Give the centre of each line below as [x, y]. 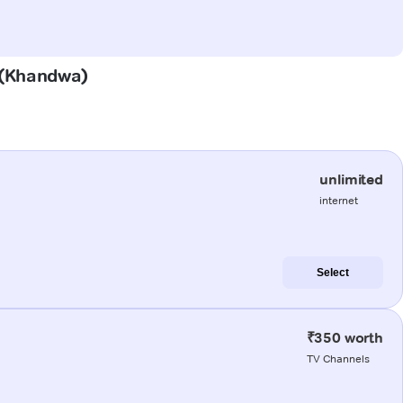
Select [333, 272]
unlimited [351, 179]
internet [339, 200]
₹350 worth [345, 337]
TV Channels [338, 358]
